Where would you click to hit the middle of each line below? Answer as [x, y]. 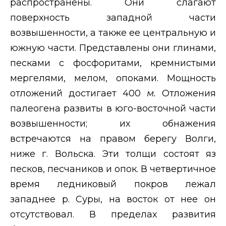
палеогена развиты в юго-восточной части [113, 108]
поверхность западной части [113, 17]
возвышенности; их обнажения [113, 123]
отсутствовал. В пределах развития [113, 214]
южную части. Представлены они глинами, [113, 48]
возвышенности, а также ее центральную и [113, 33]
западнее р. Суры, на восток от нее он [113, 199]
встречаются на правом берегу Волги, [113, 138]
